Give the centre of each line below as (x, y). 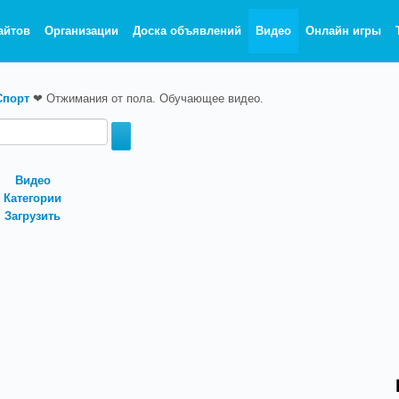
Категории (33, 198)
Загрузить (33, 216)
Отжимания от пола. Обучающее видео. (155, 98)
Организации (82, 31)
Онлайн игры (344, 31)
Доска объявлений (187, 31)
